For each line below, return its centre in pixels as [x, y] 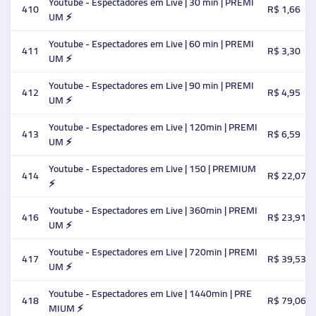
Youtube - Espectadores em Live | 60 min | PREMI [151, 44]
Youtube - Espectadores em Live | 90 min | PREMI [151, 85]
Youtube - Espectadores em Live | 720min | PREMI [153, 252]
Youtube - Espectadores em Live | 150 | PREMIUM [152, 169]
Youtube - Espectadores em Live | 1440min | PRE [150, 293]
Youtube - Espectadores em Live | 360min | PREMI [153, 210]
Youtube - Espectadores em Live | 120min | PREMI [153, 127]
